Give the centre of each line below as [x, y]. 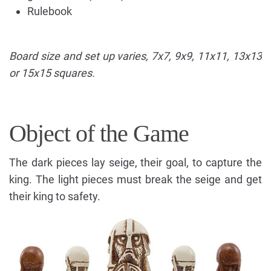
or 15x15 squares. [52, 73]
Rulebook [50, 11]
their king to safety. [55, 196]
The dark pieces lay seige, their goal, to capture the [135, 162]
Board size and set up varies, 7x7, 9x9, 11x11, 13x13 [135, 56]
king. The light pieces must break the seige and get [135, 179]
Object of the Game [99, 133]
